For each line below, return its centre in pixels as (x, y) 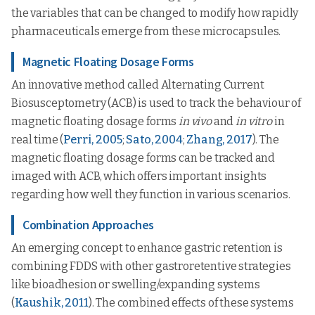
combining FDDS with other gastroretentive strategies (151, 266)
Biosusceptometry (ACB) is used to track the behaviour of (156, 103)
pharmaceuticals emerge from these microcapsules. (146, 31)
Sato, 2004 (154, 140)
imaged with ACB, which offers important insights (139, 176)
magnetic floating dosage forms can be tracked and (143, 158)
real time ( (38, 140)
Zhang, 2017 (219, 140)
